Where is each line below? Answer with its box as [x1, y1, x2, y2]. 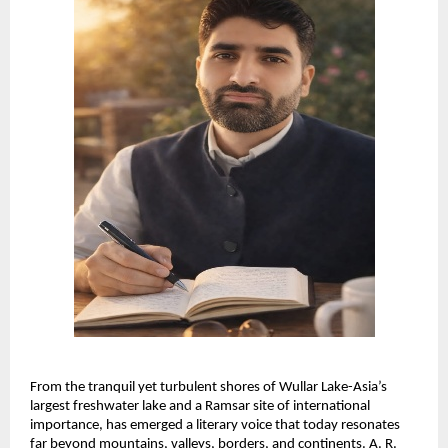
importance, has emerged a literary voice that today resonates [30, 417, 400, 433]
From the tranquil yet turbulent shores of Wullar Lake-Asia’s [30, 379, 387, 395]
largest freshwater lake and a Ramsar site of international [30, 398, 370, 414]
